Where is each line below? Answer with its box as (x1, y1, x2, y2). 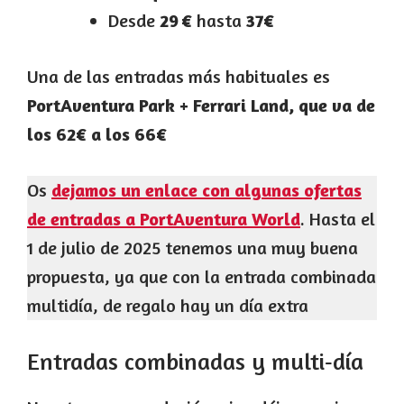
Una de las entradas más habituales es (27, 65, 330, 88)
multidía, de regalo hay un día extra (27, 294, 308, 317)
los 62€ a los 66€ (27, 123, 167, 146)
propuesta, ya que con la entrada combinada (27, 265, 376, 289)
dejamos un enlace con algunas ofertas (51, 179, 362, 202)
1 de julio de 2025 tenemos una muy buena (27, 236, 358, 260)
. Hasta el (300, 207, 375, 231)
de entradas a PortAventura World (27, 207, 300, 231)
